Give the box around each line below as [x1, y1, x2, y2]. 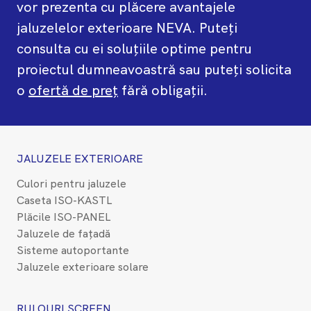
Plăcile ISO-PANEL [17, 209, 110, 224]
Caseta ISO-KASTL [17, 192, 112, 208]
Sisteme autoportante [17, 242, 129, 258]
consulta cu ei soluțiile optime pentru [17, 39, 252, 58]
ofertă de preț [28, 81, 118, 99]
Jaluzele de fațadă [17, 226, 110, 241]
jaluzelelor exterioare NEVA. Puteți [17, 18, 237, 37]
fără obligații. [118, 81, 208, 99]
